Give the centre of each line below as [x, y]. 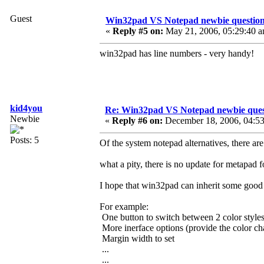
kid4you [26, 108]
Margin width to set [137, 239]
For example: [124, 207]
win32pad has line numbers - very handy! [177, 54]
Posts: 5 [24, 140]
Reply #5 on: [138, 31]
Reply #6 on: [137, 121]
